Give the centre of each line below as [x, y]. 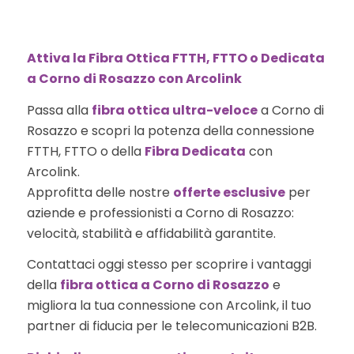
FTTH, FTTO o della [85, 151]
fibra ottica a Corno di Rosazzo [164, 285]
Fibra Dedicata [195, 151]
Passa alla [59, 110]
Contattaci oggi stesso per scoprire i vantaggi [169, 265]
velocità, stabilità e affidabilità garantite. [151, 233]
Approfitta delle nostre [100, 192]
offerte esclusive [229, 192]
